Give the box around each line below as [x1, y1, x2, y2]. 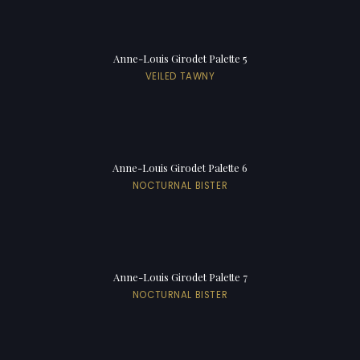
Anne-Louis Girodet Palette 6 [112, 160, 247, 174]
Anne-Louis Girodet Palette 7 [112, 269, 247, 284]
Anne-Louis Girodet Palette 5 [112, 51, 247, 65]
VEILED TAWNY [145, 69, 215, 83]
